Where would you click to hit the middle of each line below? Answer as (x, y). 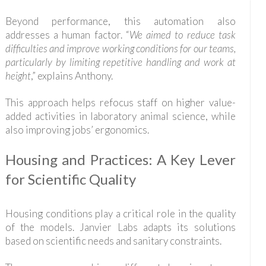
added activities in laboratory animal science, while (120, 116)
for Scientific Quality (70, 179)
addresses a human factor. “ (67, 35)
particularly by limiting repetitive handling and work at (120, 62)
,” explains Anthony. (72, 76)
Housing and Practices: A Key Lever (120, 160)
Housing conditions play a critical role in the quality (120, 214)
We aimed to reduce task (182, 35)
